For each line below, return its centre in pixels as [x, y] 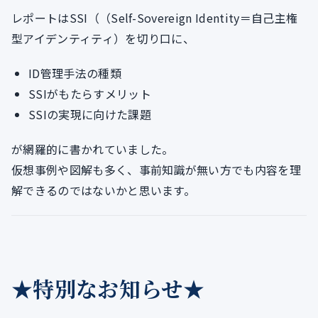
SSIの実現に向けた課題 [90, 115]
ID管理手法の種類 [75, 73]
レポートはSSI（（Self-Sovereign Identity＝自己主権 [155, 18]
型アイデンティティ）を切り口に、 [103, 39]
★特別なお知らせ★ [108, 289]
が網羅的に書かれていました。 [93, 149]
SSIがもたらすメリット [90, 94]
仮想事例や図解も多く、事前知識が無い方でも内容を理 [157, 170]
